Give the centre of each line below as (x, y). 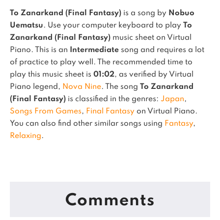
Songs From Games (46, 111)
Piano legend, (36, 87)
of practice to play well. (54, 62)
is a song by (145, 13)
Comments (110, 201)
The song (123, 87)
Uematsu (27, 26)
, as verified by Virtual (154, 75)
